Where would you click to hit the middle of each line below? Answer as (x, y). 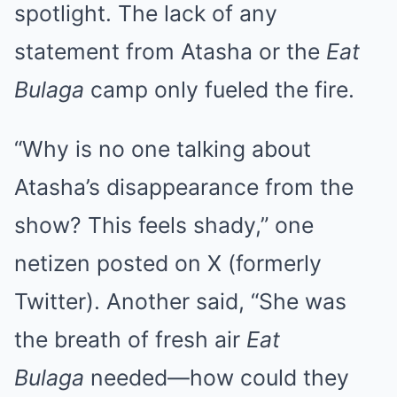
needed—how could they (217, 378)
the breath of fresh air (130, 340)
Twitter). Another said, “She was (180, 302)
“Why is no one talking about (163, 149)
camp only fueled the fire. (219, 90)
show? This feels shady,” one (164, 226)
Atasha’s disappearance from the (184, 187)
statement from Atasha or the (170, 52)
